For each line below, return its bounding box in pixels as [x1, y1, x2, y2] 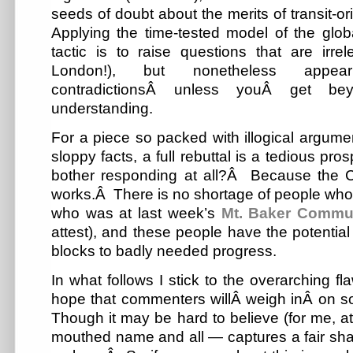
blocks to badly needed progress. [51, 243, 277, 260]
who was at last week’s [51, 205, 221, 222]
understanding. [51, 100, 153, 117]
